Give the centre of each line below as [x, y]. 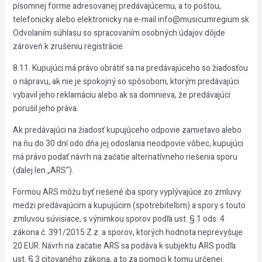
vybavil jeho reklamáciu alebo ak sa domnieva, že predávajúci [121, 95]
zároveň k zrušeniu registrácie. [68, 46]
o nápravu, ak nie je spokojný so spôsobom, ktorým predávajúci [126, 82]
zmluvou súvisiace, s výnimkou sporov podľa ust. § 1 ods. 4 [118, 219]
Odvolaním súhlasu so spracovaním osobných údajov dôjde [119, 33]
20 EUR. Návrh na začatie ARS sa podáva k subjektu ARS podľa [124, 246]
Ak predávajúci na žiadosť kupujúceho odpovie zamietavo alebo [127, 130]
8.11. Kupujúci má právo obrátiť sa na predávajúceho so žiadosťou [130, 68]
